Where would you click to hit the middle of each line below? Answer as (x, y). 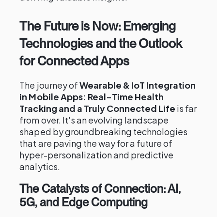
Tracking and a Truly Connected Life (98, 108)
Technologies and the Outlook (101, 43)
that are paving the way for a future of (96, 143)
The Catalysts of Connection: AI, (100, 189)
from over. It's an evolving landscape (94, 120)
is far (186, 108)
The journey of (49, 85)
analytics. (40, 166)
